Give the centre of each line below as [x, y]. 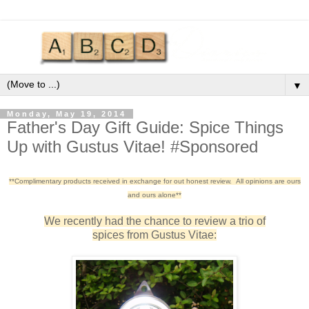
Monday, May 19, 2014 [67, 114]
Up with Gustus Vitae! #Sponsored [132, 147]
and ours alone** [154, 195]
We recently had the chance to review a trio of [154, 221]
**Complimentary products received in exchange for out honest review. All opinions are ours [154, 181]
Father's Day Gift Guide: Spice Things [145, 128]
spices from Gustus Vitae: [154, 235]
